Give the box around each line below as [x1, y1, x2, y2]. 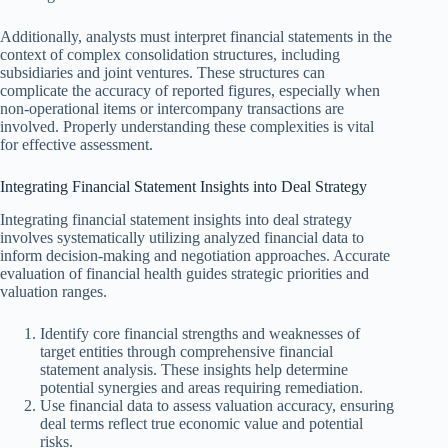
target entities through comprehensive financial [40, 342, 333, 360]
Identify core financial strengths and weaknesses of [40, 324, 360, 342]
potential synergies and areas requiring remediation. [40, 378, 363, 396]
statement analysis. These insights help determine [40, 360, 348, 378]
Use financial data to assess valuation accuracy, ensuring [40, 396, 394, 414]
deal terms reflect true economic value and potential [40, 414, 363, 432]
